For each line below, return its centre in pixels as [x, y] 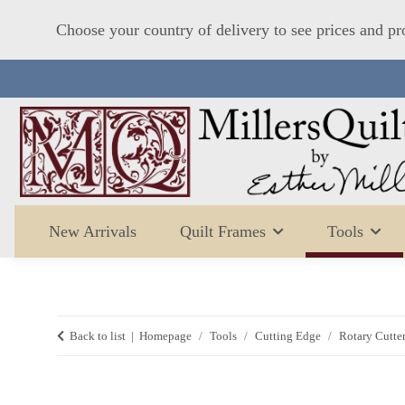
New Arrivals [93, 232]
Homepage [165, 336]
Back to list [98, 336]
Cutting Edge [288, 336]
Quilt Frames [223, 232]
